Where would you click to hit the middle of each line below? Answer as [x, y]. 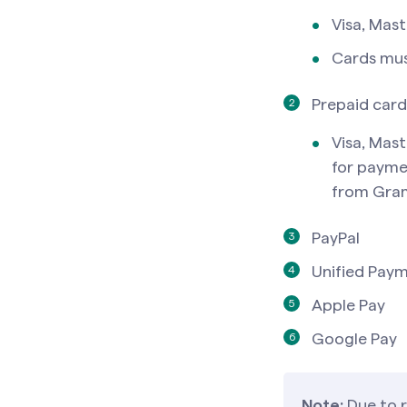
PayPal [336, 238]
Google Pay [354, 339]
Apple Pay [348, 305]
